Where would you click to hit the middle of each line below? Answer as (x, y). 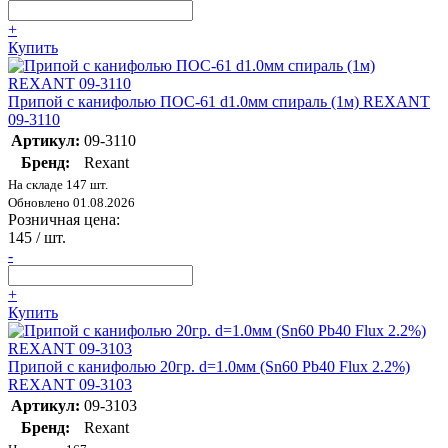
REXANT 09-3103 (70, 385)
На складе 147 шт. (58, 185)
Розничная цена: (64, 220)
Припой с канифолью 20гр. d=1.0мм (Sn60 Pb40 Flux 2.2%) (209, 367)
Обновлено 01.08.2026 (71, 203)
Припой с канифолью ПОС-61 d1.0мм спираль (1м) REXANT (219, 102)
